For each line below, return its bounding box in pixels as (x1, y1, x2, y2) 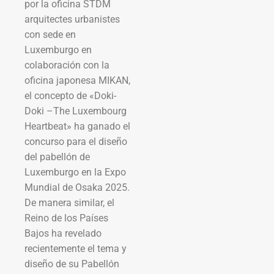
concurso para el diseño (24, 136, 127, 148)
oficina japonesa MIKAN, (24, 75, 130, 87)
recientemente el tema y (24, 243, 127, 255)
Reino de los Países (24, 212, 108, 224)
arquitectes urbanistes (24, 13, 120, 26)
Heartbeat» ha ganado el (24, 120, 130, 133)
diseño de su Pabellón (24, 258, 119, 270)
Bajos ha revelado (24, 228, 102, 240)
